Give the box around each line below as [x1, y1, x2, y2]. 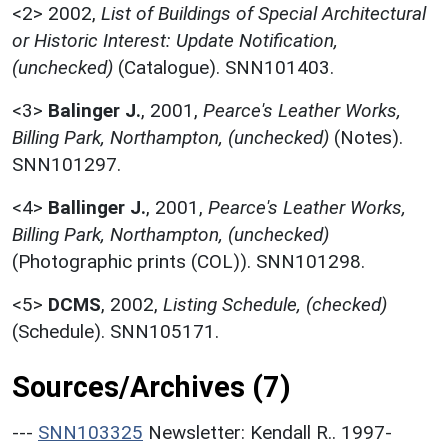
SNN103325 [38, 420, 143, 444]
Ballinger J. [48, 195, 146, 219]
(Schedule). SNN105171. [12, 319, 219, 343]
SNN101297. [12, 152, 121, 176]
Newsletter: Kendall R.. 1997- [148, 420, 392, 444]
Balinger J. [48, 98, 141, 122]
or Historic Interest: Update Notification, [12, 28, 338, 52]
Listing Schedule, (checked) [163, 292, 387, 316]
